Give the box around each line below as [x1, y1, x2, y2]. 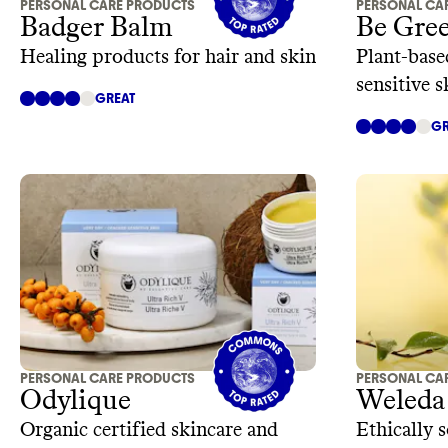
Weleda [356, 387, 445, 416]
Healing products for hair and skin [20, 46, 316, 67]
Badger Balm [20, 13, 173, 42]
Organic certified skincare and [20, 420, 278, 441]
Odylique [20, 387, 131, 416]
